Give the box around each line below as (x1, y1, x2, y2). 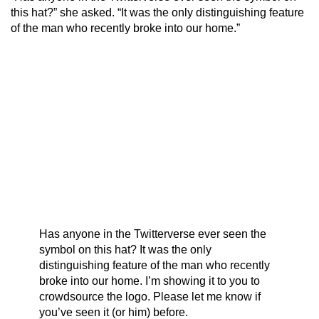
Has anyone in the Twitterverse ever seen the (39, 228, 266, 241)
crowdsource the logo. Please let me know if (39, 291, 261, 303)
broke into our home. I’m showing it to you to (39, 275, 260, 288)
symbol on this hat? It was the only (39, 244, 211, 256)
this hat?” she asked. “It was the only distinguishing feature (11, 6, 304, 19)
